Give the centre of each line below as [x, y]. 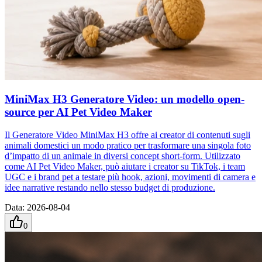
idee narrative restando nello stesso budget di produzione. [110, 187]
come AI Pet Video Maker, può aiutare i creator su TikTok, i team [125, 166]
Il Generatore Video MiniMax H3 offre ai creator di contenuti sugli [127, 135]
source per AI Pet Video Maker [78, 112]
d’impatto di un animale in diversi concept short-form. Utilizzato [123, 156]
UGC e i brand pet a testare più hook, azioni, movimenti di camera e [130, 177]
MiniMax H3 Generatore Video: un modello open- [125, 99]
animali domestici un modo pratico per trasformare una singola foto [128, 145]
